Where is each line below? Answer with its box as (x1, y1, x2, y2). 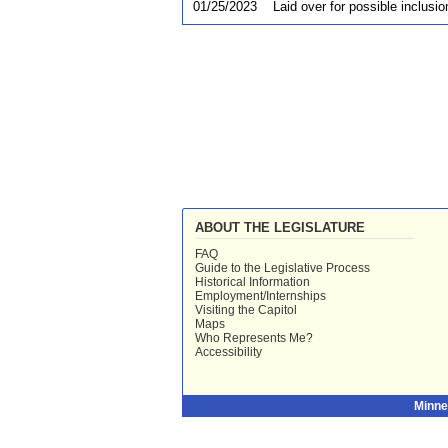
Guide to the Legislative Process (195, 261, 370, 276)
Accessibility (195, 345, 262, 360)
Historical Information (195, 275, 310, 290)
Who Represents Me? (195, 331, 313, 346)
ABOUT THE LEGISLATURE (195, 220, 365, 236)
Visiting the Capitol (195, 303, 297, 318)
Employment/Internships (195, 289, 326, 304)
